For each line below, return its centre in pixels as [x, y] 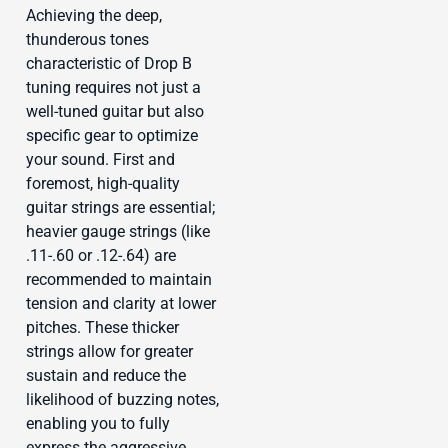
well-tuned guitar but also [115, 111]
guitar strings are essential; [120, 207]
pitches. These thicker [102, 327]
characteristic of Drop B [109, 63]
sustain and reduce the [106, 375]
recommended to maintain [119, 279]
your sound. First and [100, 159]
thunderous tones [87, 39]
